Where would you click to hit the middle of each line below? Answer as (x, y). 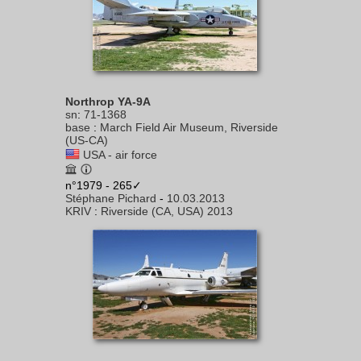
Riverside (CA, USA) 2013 (167, 211)
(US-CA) (87, 140)
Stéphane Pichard (111, 198)
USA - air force (120, 155)
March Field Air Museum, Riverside (189, 127)
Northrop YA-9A (108, 102)
